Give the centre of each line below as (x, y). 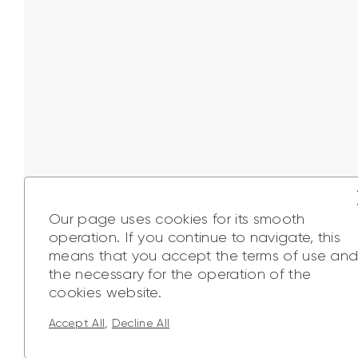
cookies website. (105, 292)
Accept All (77, 323)
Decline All (141, 323)
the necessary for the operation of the (180, 274)
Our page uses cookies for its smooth (177, 219)
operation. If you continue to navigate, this (195, 237)
